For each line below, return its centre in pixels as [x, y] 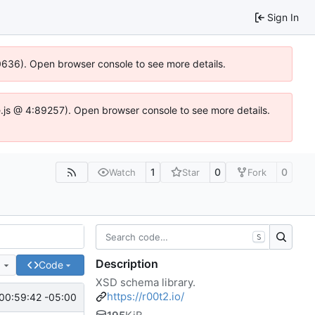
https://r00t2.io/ [146, 296]
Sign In [283, 17]
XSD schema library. [146, 282]
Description [127, 263]
